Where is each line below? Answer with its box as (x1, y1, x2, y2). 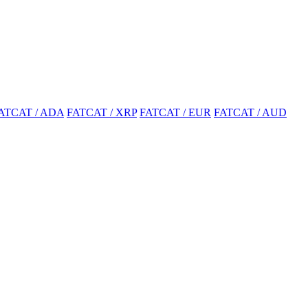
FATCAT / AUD (214, 106, 287, 118)
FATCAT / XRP (67, 106, 137, 118)
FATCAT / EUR (140, 106, 211, 118)
